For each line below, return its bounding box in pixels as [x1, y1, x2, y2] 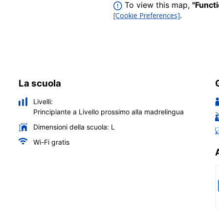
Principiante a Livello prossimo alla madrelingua [33, 107, 184, 116]
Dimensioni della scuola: [33, 122, 109, 131]
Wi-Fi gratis [33, 137, 69, 146]
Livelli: [33, 97, 53, 106]
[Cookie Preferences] [113, 10, 180, 20]
